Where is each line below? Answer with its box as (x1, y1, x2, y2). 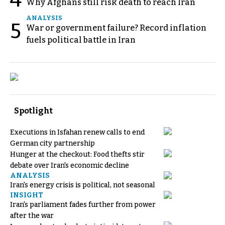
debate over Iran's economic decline (10, 161, 129, 170)
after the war (10, 211, 54, 220)
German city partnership (10, 139, 95, 148)
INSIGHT (10, 191, 43, 199)
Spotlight (14, 106, 53, 116)
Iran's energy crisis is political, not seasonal (10, 181, 155, 189)
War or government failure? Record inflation (26, 23, 206, 33)
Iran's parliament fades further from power (10, 200, 156, 209)
